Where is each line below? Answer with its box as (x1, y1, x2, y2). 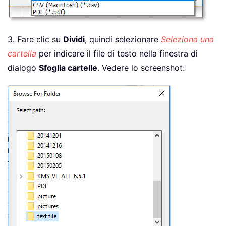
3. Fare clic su (8, 34, 63, 45)
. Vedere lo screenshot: (97, 63, 185, 73)
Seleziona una (161, 34, 214, 45)
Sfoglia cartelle (39, 63, 97, 73)
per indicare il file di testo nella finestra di (36, 48, 198, 59)
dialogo (8, 63, 39, 73)
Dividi (63, 34, 85, 45)
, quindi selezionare (85, 34, 161, 45)
